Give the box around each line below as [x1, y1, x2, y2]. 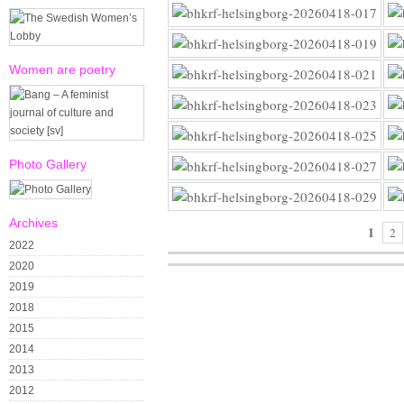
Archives [9, 216, 58, 230]
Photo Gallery [9, 157, 87, 171]
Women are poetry [9, 62, 115, 77]
